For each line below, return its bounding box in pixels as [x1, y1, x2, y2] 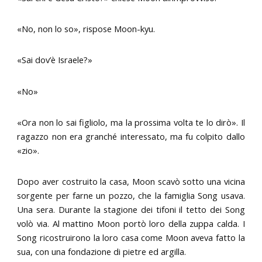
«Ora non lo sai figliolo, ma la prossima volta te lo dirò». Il [17, 116, 245, 128]
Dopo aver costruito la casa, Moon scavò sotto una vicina [17, 175, 245, 188]
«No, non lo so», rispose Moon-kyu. [17, 22, 156, 35]
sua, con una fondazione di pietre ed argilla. [17, 246, 187, 258]
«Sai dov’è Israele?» [17, 54, 93, 66]
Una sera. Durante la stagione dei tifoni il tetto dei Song [17, 204, 245, 216]
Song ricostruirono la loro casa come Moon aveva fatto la [17, 232, 245, 244]
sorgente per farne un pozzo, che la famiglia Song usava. [17, 189, 245, 202]
